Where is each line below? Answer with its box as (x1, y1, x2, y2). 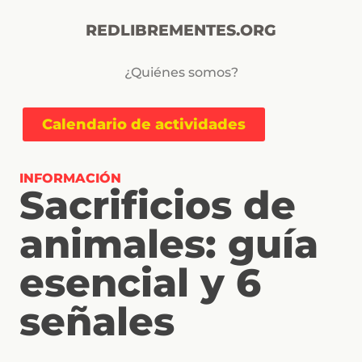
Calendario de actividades (42, 116, 246, 133)
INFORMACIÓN (19, 170, 121, 186)
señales (19, 298, 175, 345)
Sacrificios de (19, 182, 296, 229)
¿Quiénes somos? (124, 65, 238, 80)
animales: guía (19, 221, 318, 267)
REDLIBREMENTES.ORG (86, 20, 276, 40)
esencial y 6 (19, 259, 261, 306)
